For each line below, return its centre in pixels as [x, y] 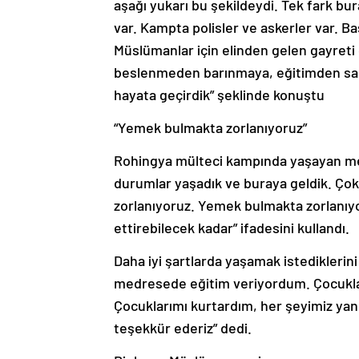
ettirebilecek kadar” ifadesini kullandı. [232, 228]
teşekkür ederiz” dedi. [183, 328]
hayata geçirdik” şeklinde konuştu [219, 95]
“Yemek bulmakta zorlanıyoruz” [210, 128]
